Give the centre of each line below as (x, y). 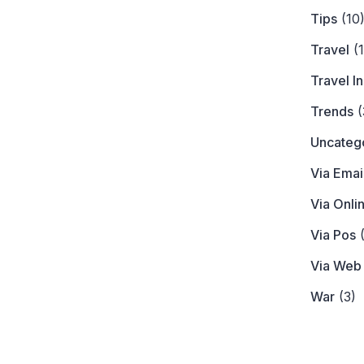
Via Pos (334, 234)
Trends (332, 111)
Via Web (336, 265)
